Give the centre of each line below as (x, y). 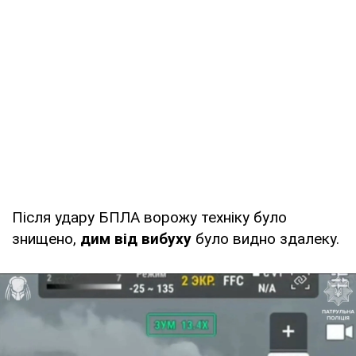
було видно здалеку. (265, 238)
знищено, (44, 238)
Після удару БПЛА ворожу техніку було (149, 217)
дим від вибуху (134, 238)
